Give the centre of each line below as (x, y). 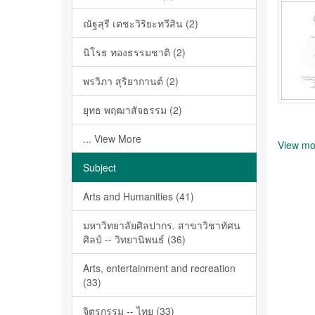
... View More (112, 139)
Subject (99, 167)
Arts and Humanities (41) (139, 196)
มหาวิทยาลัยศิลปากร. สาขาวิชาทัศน (162, 225)
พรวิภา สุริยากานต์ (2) (131, 81)
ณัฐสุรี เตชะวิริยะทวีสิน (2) (141, 23)
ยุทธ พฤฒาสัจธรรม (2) (133, 110)
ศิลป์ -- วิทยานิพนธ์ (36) (134, 239)
